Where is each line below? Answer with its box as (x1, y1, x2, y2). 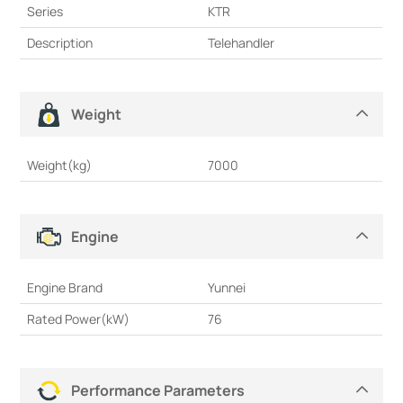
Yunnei (208, 279, 246, 297)
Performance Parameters (71, 380, 246, 400)
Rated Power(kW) (27, 310, 130, 328)
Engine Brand (27, 279, 103, 297)
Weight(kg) (27, 157, 93, 175)
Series (27, 3, 64, 21)
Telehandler (208, 34, 275, 52)
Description (27, 34, 94, 52)
